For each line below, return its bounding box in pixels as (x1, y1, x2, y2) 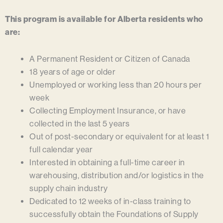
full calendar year (29, 145, 93, 155)
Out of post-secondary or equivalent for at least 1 (29, 132, 210, 142)
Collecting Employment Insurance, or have (29, 106, 186, 116)
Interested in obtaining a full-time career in (29, 158, 185, 168)
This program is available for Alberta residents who (5, 14, 204, 24)
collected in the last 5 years (29, 119, 130, 129)
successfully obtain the (29, 210, 117, 220)
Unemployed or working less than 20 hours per (29, 80, 202, 90)
